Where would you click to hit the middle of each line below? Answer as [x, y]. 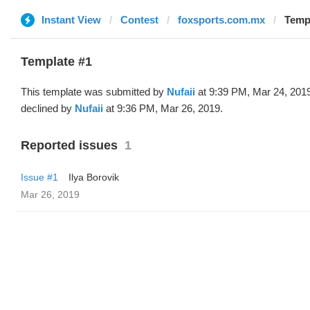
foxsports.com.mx [221, 20]
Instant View [71, 20]
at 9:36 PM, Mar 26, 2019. [163, 108]
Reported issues [69, 145]
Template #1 [56, 62]
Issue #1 [39, 177]
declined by [48, 108]
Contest [139, 20]
